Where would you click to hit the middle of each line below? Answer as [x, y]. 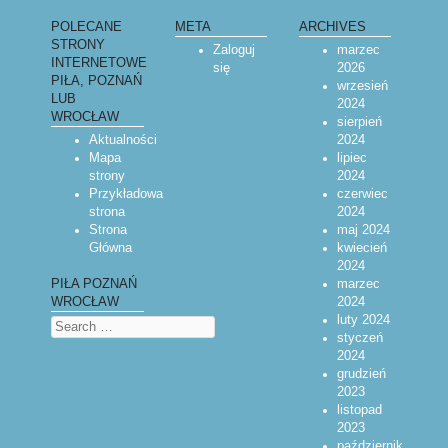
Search [69, 324]
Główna [110, 247]
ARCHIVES [332, 26]
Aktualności [122, 139]
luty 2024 [363, 319]
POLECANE [87, 26]
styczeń [359, 337]
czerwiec [362, 193]
